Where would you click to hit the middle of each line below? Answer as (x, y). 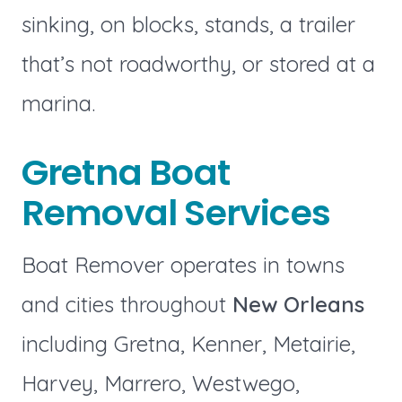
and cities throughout (123, 304)
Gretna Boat (126, 173)
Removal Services (176, 213)
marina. (58, 104)
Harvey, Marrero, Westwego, (160, 383)
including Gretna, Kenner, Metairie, (188, 343)
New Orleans (295, 304)
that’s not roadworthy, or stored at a (198, 64)
